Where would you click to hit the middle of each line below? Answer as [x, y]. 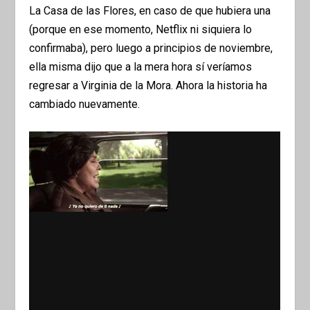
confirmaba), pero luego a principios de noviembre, [151, 48]
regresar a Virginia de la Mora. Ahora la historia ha [148, 86]
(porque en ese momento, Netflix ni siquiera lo [141, 30]
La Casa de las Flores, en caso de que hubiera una [150, 11]
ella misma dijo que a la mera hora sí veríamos [141, 67]
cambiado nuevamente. [85, 104]
